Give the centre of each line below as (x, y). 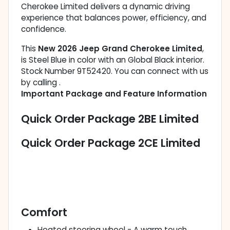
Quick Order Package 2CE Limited (111, 143)
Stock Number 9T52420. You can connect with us (115, 71)
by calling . (41, 83)
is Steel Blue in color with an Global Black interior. (113, 60)
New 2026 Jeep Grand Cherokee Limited (120, 49)
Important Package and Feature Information (114, 94)
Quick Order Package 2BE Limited (110, 119)
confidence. (44, 29)
